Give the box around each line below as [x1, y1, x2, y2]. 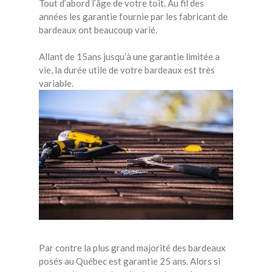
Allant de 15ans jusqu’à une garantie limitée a [39, 51, 220, 63]
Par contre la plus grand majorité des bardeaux [39, 242, 226, 253]
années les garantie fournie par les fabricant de [39, 10, 228, 22]
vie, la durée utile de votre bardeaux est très [39, 64, 215, 76]
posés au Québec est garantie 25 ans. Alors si [39, 255, 220, 267]
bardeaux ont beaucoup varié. [39, 24, 157, 35]
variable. [39, 78, 73, 89]
